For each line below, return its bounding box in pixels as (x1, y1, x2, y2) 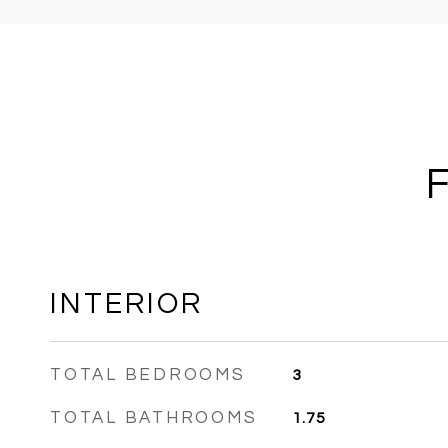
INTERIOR (50, 289, 203, 319)
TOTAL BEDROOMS (50, 366, 246, 384)
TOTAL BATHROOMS (50, 409, 258, 427)
